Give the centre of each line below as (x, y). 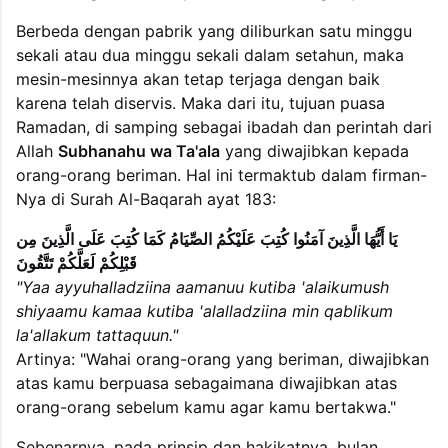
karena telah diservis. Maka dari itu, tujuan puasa (200, 102)
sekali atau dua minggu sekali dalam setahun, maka (210, 54)
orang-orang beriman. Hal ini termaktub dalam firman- (221, 174)
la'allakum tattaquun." (97, 334)
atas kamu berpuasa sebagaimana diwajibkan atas (206, 382)
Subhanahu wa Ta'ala (139, 150)
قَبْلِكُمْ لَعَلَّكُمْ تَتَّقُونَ (76, 262)
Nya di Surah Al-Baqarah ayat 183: (146, 198)
